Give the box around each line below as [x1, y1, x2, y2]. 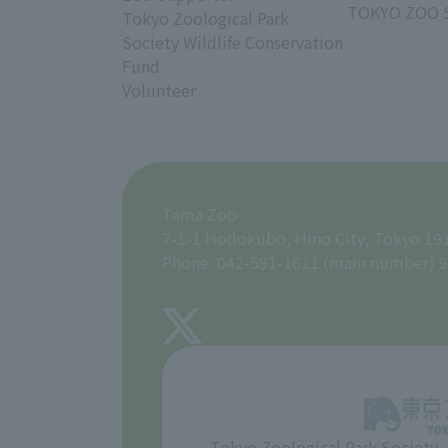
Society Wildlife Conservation [122, 30, 343, 55]
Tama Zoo [162, 202, 237, 227]
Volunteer [122, 78, 196, 103]
